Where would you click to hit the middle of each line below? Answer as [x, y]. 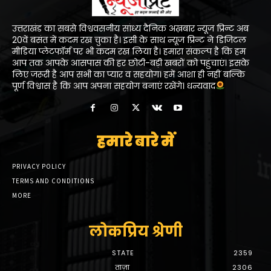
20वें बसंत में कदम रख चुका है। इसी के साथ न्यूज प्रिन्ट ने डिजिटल [129, 40]
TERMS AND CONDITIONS [53, 181]
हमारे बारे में [135, 141]
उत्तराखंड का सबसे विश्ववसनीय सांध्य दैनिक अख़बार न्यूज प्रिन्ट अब [130, 28]
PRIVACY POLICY [39, 166]
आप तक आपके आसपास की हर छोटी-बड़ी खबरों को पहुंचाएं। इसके [131, 63]
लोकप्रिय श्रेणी [135, 231]
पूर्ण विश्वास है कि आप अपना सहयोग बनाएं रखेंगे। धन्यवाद [114, 86]
